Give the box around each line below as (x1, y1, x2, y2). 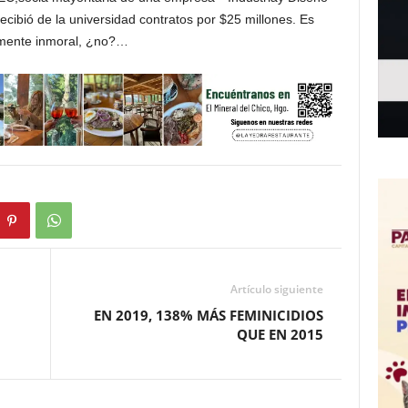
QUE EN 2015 (236, 325, 323, 344)
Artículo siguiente (229, 281, 323, 298)
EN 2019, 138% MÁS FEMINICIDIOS (93, 306, 323, 325)
